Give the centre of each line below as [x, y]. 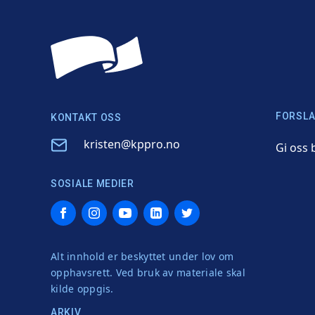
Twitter [193, 209]
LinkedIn [166, 209]
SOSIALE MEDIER [92, 183]
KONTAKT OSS [86, 117]
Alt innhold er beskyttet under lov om [142, 256]
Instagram [109, 209]
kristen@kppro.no [132, 144]
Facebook [76, 209]
